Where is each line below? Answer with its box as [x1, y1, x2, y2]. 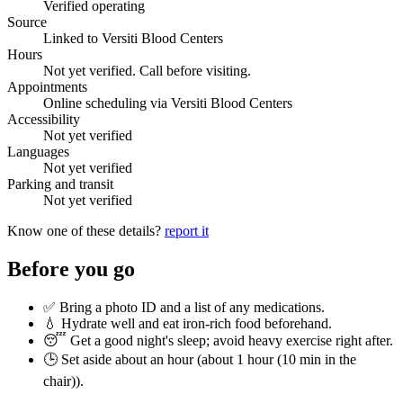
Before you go [7, 256, 135, 281]
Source [7, 13, 47, 30]
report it [165, 222, 209, 238]
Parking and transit [7, 175, 113, 192]
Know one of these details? [7, 222, 165, 238]
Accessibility [7, 111, 80, 127]
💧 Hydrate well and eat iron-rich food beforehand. [43, 315, 332, 331]
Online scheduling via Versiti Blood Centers [43, 94, 292, 111]
